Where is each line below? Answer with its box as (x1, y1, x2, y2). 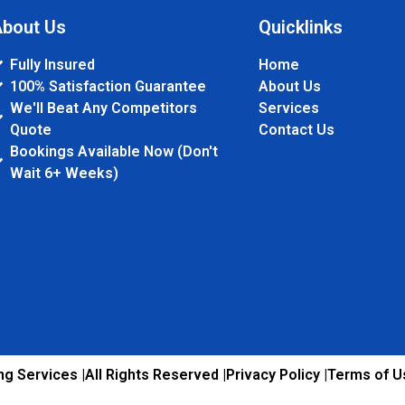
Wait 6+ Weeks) (10, 165, 119, 183)
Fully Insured (10, 56, 96, 74)
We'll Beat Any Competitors (10, 99, 198, 118)
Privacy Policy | (226, 366, 327, 384)
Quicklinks (258, 16, 343, 39)
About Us (258, 78, 321, 96)
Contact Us (258, 121, 334, 139)
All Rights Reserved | (85, 366, 226, 384)
